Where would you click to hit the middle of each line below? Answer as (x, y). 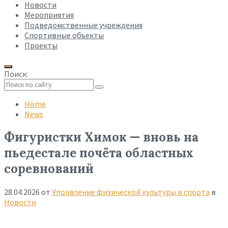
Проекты (41, 45)
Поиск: (16, 74)
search (12, 103)
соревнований (49, 168)
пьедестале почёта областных (99, 153)
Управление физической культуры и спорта (131, 192)
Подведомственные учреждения (83, 25)
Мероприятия (49, 15)
